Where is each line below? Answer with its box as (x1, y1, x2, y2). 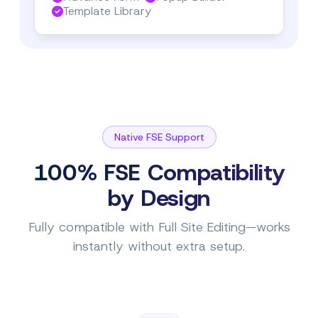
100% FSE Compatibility (33, 157, 285, 187)
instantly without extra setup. (73, 237, 245, 255)
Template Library (63, 3, 151, 18)
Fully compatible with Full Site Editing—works (28, 218, 290, 236)
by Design (107, 182, 211, 213)
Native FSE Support (114, 130, 204, 143)
